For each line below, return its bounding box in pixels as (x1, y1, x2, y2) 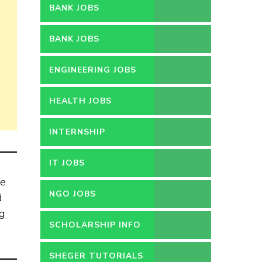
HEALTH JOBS (49, 95, 112, 106)
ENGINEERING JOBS (49, 64, 136, 75)
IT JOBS (49, 157, 85, 168)
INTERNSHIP (49, 126, 105, 137)
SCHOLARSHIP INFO (49, 219, 141, 230)
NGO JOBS (49, 188, 96, 199)
